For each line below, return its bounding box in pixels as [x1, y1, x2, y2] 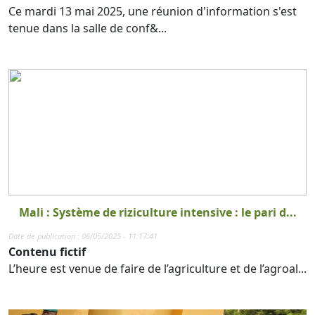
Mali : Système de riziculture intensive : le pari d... [18, 204, 297, 220]
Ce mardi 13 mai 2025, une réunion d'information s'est [8, 3, 297, 19]
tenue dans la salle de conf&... [8, 20, 167, 36]
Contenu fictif [8, 243, 86, 259]
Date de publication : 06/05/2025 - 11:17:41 [8, 230, 157, 241]
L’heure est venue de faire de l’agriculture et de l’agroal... [8, 260, 307, 276]
